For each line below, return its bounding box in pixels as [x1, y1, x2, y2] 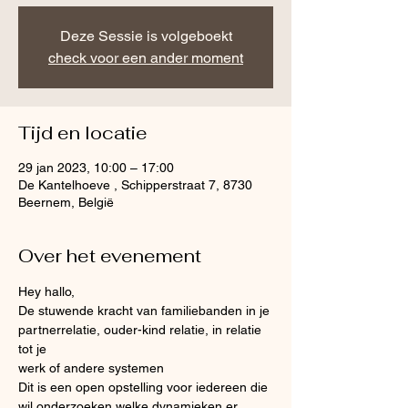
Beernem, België [18, 195, 114, 209]
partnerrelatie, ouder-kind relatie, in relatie [18, 322, 265, 337]
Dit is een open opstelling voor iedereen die [18, 380, 271, 394]
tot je [18, 342, 46, 356]
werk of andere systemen [18, 361, 164, 375]
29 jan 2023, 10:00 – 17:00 [18, 160, 174, 175]
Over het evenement [18, 244, 201, 268]
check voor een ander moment [48, 49, 243, 66]
